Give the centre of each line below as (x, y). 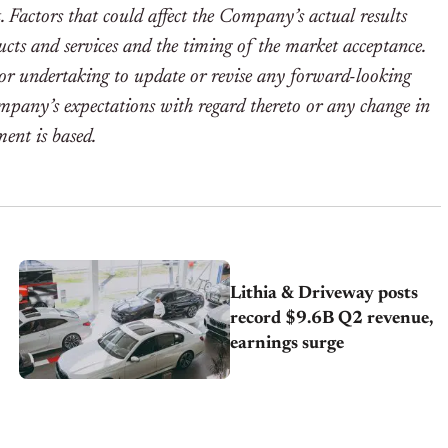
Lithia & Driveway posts (324, 294)
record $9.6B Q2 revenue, (332, 319)
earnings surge (287, 344)
